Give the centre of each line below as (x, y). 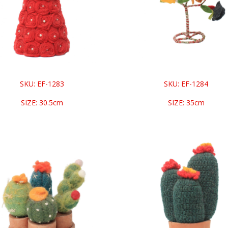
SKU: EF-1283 (42, 84)
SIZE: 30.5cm (42, 103)
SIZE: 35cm (186, 102)
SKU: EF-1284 (186, 83)
